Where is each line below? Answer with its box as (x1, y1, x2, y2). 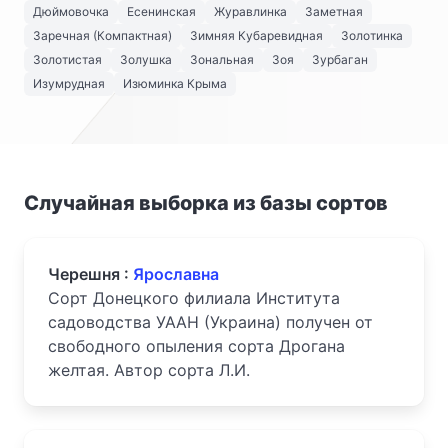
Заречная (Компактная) (33, 28, 172, 43)
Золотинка (341, 28, 403, 43)
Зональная (190, 52, 254, 67)
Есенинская (127, 4, 196, 19)
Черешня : (48, 264, 133, 284)
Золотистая (33, 52, 102, 67)
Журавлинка (214, 4, 287, 19)
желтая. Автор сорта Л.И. (48, 360, 250, 380)
